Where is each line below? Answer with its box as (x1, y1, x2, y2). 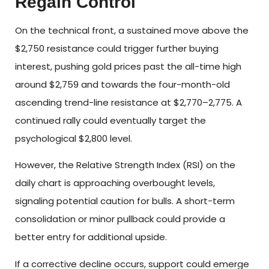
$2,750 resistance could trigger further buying (15, 41, 219, 55)
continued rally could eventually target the (15, 113, 206, 127)
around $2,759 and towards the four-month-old (15, 77, 230, 91)
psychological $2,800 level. (15, 131, 132, 145)
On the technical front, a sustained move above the (15, 23, 249, 37)
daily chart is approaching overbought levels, (15, 177, 215, 190)
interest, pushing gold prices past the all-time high (15, 59, 241, 73)
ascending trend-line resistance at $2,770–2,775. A (15, 95, 242, 109)
